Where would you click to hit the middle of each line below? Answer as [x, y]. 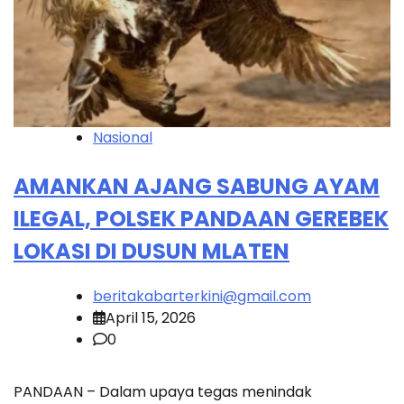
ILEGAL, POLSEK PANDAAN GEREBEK [201, 219]
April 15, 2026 [151, 317]
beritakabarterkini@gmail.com [202, 296]
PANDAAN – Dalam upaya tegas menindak [163, 391]
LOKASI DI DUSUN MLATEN [151, 251]
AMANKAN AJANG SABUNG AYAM [197, 186]
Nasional [123, 138]
